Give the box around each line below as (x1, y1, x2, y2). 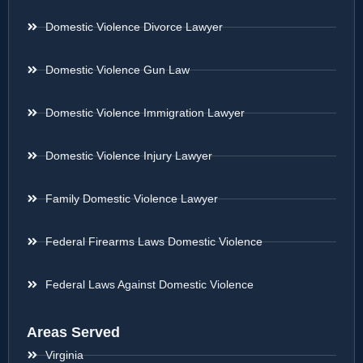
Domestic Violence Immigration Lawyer (45, 106, 245, 119)
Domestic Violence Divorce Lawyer (45, 20, 223, 33)
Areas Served (27, 324, 120, 340)
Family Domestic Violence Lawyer (45, 192, 218, 205)
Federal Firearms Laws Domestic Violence (45, 235, 263, 248)
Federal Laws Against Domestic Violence (45, 278, 254, 291)
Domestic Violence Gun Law (45, 63, 190, 76)
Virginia (45, 348, 83, 361)
